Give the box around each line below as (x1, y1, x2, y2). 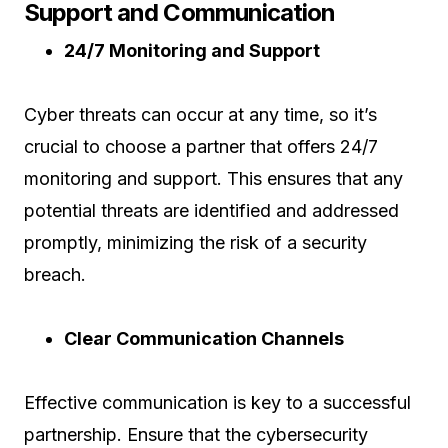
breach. (24, 264, 86, 285)
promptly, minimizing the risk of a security (24, 232, 367, 253)
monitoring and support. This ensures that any (24, 168, 403, 189)
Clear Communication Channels (64, 328, 344, 349)
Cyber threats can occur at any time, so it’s (24, 104, 377, 125)
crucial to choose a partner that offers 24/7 (24, 136, 378, 157)
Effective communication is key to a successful (24, 392, 411, 413)
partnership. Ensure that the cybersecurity (24, 424, 368, 445)
